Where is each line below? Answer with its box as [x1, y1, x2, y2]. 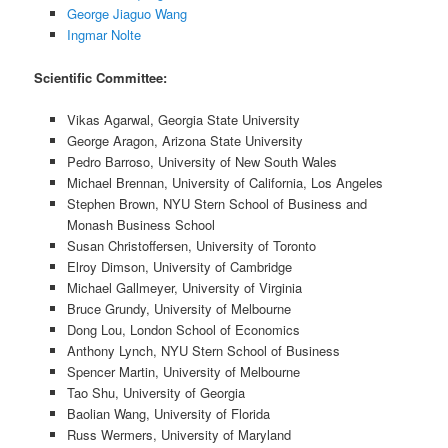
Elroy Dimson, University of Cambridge [66, 256, 292, 276]
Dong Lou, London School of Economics [66, 319, 300, 339]
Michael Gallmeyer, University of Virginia [66, 277, 302, 297]
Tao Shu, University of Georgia [66, 382, 245, 402]
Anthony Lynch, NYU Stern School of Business [66, 340, 340, 360]
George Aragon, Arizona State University [66, 130, 303, 150]
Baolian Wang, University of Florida [66, 403, 270, 423]
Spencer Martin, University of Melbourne [66, 361, 300, 381]
